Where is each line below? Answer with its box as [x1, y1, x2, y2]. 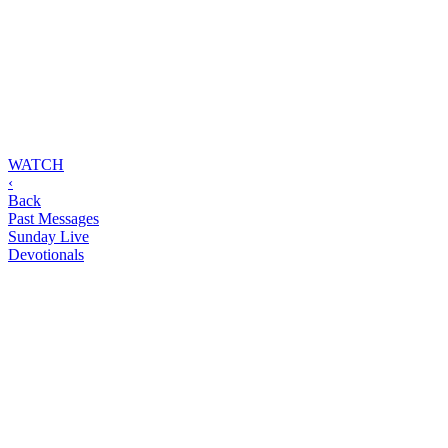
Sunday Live [8, 228, 89, 246]
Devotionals [8, 246, 84, 264]
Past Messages [8, 210, 99, 228]
